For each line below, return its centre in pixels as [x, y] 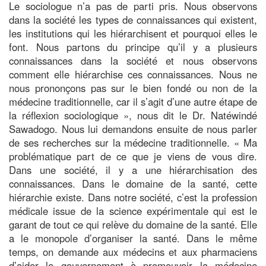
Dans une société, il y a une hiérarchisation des [133, 170]
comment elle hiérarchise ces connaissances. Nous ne [133, 74]
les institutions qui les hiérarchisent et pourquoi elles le [133, 33]
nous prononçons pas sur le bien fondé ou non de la [133, 88]
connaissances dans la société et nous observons [133, 60]
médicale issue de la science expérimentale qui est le [133, 210]
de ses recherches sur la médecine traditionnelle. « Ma [133, 142]
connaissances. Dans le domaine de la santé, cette [133, 183]
